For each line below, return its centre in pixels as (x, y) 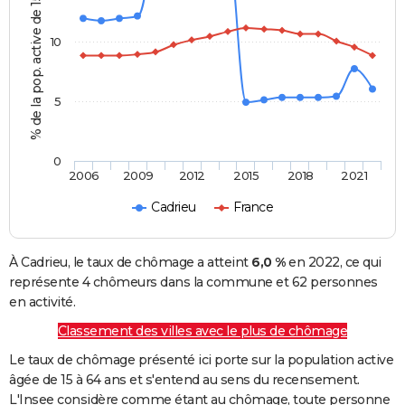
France (254, 207)
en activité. (42, 302)
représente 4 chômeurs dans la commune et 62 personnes (193, 283)
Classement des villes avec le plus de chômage (202, 331)
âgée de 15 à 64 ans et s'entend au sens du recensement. (184, 380)
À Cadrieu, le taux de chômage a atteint (130, 263)
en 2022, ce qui (333, 263)
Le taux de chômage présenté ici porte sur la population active (201, 360)
